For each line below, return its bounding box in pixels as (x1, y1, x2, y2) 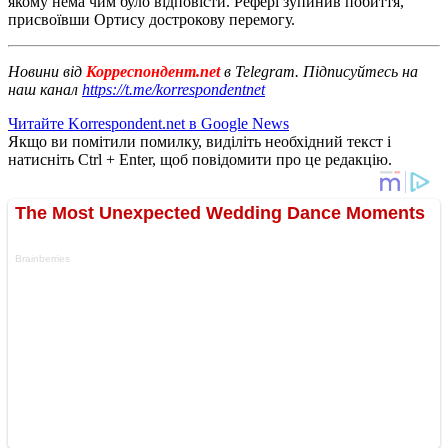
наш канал (8, 80, 82, 98)
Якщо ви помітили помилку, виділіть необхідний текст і (8, 132, 391, 150)
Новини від (8, 62, 82, 80)
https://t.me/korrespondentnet (82, 80, 265, 98)
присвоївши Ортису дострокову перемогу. (8, 10, 295, 28)
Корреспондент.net (82, 62, 224, 80)
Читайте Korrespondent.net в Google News (8, 114, 289, 132)
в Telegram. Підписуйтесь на (224, 62, 418, 80)
